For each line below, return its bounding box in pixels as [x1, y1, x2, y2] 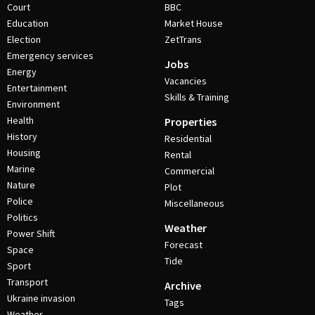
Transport [7, 276, 48, 289]
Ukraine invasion [7, 292, 75, 305]
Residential [165, 132, 212, 146]
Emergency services [7, 49, 94, 63]
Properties [165, 115, 217, 129]
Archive [165, 278, 201, 293]
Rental [165, 148, 191, 162]
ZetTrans [165, 33, 202, 46]
